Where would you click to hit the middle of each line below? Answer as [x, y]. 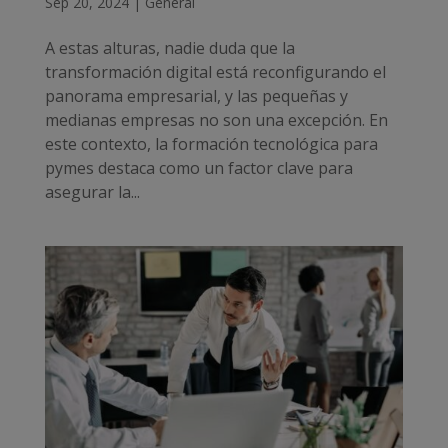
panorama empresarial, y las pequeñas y [196, 95]
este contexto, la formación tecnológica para [211, 143]
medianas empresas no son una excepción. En [216, 119]
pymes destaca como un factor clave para [198, 167]
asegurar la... [92, 191]
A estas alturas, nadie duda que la [169, 47]
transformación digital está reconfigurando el [215, 71]
